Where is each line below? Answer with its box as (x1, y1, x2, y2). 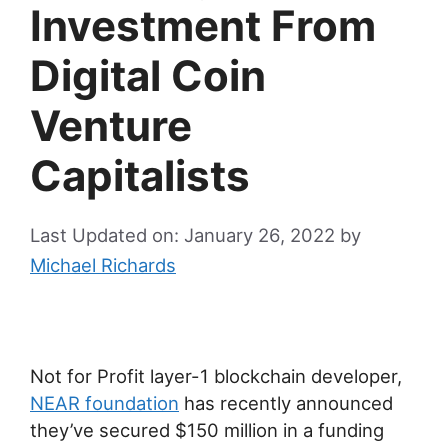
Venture (30, 100, 192, 152)
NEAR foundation (30, 391, 179, 414)
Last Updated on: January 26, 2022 (30, 223, 335, 246)
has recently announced (179, 391, 393, 414)
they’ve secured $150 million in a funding (30, 418, 384, 441)
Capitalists (30, 150, 250, 202)
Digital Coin (30, 50, 266, 102)
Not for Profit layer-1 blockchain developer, (30, 364, 402, 387)
